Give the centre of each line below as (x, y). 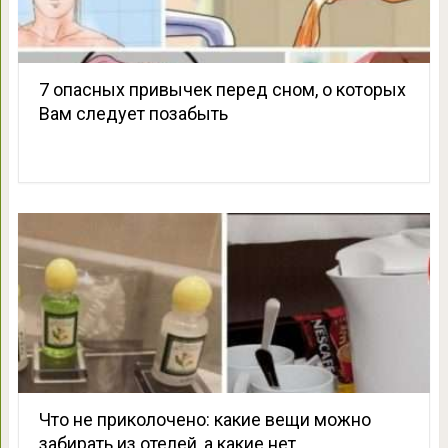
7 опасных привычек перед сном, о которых (222, 90)
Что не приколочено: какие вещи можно (204, 420)
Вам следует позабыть (133, 114)
